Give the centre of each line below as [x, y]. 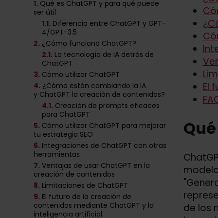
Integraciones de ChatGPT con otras [104, 145]
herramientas [57, 154]
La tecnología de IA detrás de [104, 54]
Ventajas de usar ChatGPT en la [96, 165]
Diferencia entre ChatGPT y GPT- [109, 23]
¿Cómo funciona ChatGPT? [89, 43]
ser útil [45, 12]
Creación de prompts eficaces [107, 105]
